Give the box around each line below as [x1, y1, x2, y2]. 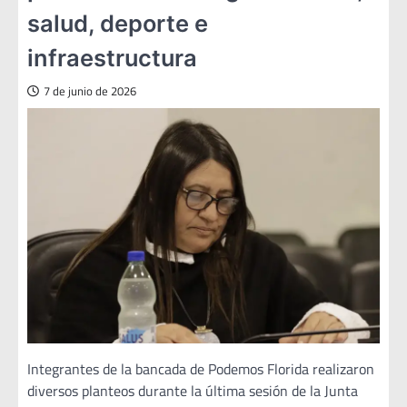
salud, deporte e [27, 9, 208, 38]
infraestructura [27, 44, 197, 73]
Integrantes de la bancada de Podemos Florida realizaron [27, 358, 374, 381]
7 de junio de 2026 [44, 83, 136, 101]
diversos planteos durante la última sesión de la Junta [27, 380, 358, 402]
